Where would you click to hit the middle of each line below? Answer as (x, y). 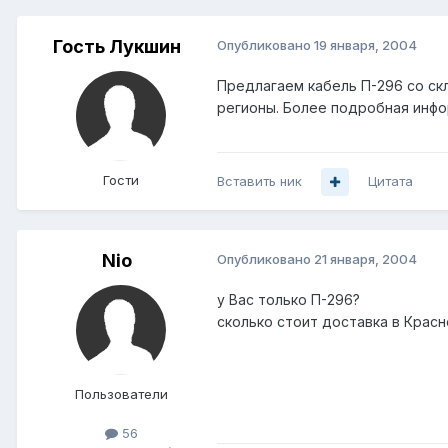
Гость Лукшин (117, 47)
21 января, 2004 (365, 259)
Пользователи (121, 394)
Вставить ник (259, 181)
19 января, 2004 (365, 45)
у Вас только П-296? (288, 300)
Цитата (390, 181)
